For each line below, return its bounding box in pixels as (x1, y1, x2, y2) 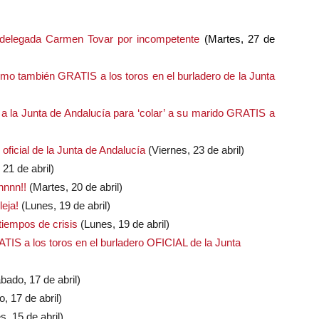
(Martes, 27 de (199, 32, 275, 45)
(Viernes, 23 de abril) (145, 143, 244, 156)
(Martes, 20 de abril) (26, 180, 122, 193)
